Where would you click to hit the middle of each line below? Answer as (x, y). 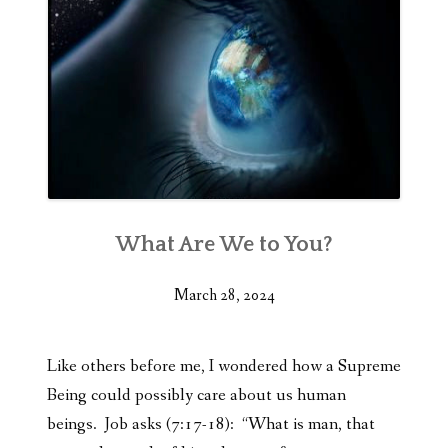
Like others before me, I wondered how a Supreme (224, 367)
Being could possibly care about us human (196, 396)
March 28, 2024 (224, 296)
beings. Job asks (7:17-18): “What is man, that (211, 425)
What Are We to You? (224, 245)
